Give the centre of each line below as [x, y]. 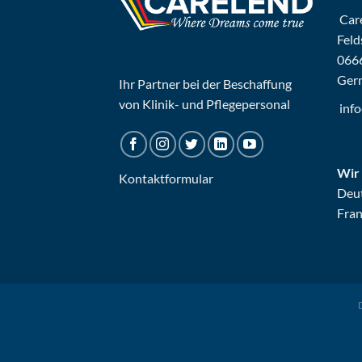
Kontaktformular [166, 178]
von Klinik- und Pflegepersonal [204, 103]
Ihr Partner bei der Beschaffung [205, 83]
